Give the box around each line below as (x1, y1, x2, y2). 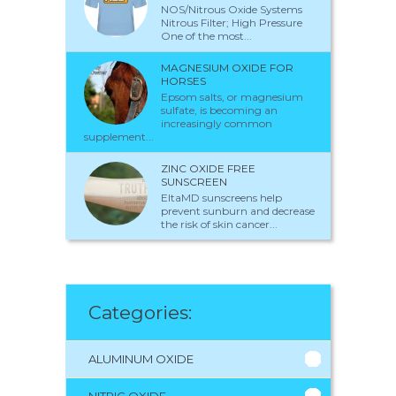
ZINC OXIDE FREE (161, 162, 255, 176)
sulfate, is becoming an (161, 103, 278, 118)
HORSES (161, 74, 206, 88)
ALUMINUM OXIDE (88, 352, 194, 367)
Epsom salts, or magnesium (161, 90, 303, 104)
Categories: (88, 301, 192, 324)
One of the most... (161, 29, 252, 43)
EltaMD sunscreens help (161, 191, 282, 205)
